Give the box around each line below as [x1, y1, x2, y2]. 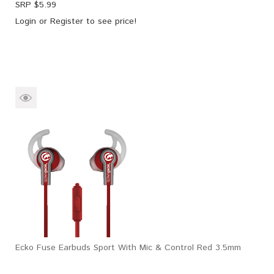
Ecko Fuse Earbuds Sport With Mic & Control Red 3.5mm [15, 241, 241, 254]
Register [50, 15, 83, 28]
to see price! [83, 15, 136, 28]
